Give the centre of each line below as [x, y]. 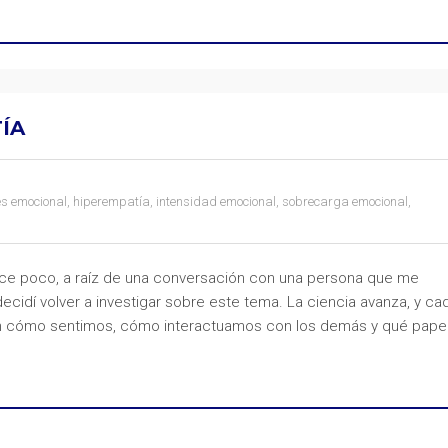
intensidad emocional [216, 201]
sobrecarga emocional [345, 201]
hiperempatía [111, 201]
